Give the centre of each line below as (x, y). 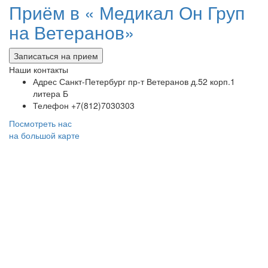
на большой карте (44, 135)
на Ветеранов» (72, 32)
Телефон (51, 106)
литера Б (51, 94)
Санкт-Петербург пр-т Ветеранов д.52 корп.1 (146, 82)
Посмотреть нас (40, 124)
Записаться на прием (56, 56)
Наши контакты (39, 70)
